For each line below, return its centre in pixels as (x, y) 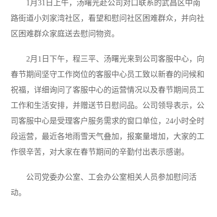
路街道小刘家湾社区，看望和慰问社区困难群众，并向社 (108, 18)
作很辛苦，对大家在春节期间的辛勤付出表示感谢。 (100, 152)
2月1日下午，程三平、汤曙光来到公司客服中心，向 (116, 59)
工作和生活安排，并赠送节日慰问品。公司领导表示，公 (108, 105)
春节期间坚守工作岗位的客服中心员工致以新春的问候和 (108, 74)
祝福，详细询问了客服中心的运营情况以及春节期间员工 (108, 90)
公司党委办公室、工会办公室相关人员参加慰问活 (112, 177)
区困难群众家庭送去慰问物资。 (65, 33)
